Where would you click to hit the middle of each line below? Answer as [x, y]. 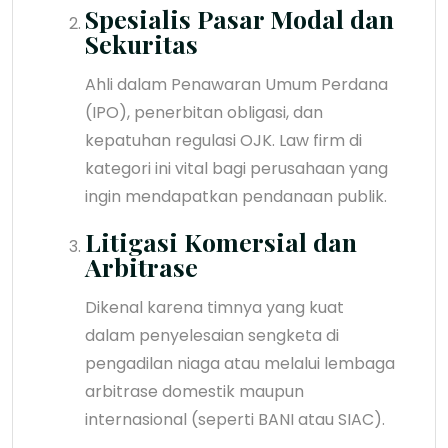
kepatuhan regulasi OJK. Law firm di [223, 140]
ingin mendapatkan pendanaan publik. [236, 196]
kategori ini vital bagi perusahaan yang [236, 168]
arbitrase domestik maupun [194, 391]
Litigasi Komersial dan [221, 241]
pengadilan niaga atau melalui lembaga [240, 363]
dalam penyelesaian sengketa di [212, 335]
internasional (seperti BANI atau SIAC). [235, 419]
